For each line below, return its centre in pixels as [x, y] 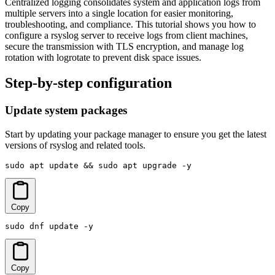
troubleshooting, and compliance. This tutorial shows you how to [130, 24]
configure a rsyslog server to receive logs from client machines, [126, 35]
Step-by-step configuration [88, 83]
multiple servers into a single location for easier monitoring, [119, 13]
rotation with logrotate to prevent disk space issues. [103, 57]
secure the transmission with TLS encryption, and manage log [124, 46]
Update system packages [66, 110]
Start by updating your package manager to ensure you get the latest [136, 134]
